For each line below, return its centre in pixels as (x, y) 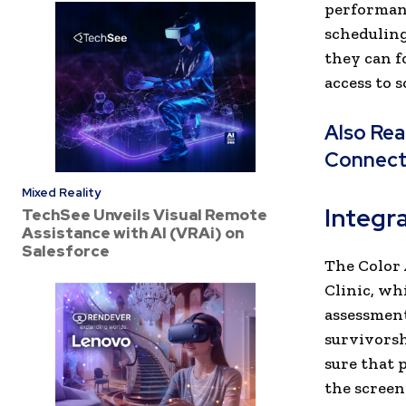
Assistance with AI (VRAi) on (133, 232)
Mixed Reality (61, 192)
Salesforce (66, 251)
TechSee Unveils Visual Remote (145, 214)
